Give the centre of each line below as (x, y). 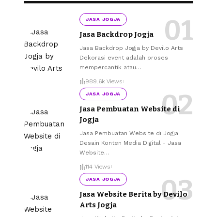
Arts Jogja (98, 205)
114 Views (98, 167)
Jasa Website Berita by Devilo (133, 194)
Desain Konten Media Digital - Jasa (130, 143)
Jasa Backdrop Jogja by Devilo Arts (131, 48)
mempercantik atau (108, 67)
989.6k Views (104, 82)
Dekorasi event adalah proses (124, 57)
